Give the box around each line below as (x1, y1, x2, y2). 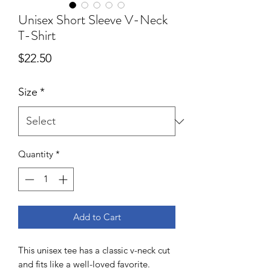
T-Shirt (18, 26, 56, 45)
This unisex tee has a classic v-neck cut (18, 244, 170, 256)
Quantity (18, 148, 53, 160)
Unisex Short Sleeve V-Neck (18, 10, 168, 29)
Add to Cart (73, 211, 121, 223)
